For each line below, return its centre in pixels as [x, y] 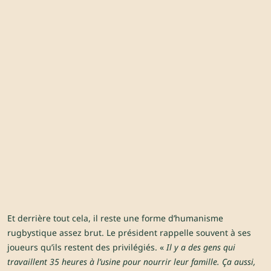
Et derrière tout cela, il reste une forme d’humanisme [115, 218]
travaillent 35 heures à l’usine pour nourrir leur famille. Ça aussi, [132, 262]
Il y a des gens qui [201, 247]
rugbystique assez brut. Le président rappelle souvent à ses [129, 233]
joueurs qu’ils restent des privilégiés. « [87, 247]
